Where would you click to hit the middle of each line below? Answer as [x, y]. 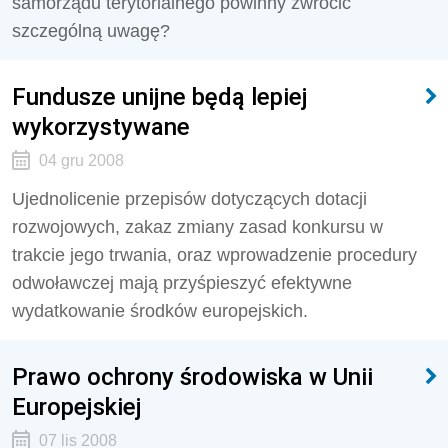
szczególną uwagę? [91, 31]
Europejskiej [77, 406]
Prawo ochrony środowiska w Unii [192, 376]
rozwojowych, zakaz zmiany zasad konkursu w [197, 227]
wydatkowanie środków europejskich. [160, 311]
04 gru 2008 [81, 160]
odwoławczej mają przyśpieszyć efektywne [182, 283]
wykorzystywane [101, 126]
